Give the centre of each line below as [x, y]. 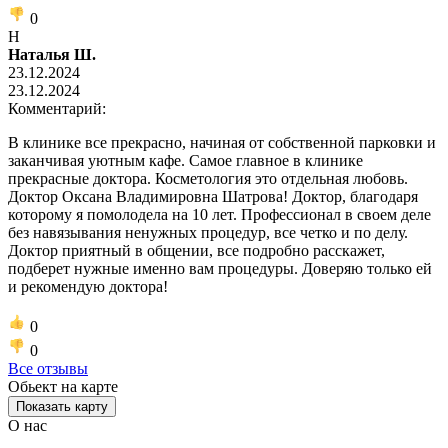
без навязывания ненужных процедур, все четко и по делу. [208, 232]
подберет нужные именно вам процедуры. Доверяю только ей [220, 268]
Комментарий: [57, 108]
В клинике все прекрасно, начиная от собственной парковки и [222, 142]
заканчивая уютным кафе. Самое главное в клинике [185, 160]
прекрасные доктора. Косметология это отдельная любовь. [208, 178]
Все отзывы [48, 368]
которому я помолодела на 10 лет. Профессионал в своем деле [219, 214]
